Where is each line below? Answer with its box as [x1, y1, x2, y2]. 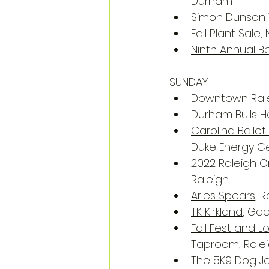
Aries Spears [191, 188, 255, 203]
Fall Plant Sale [191, 26, 261, 41]
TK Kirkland [191, 204, 243, 219]
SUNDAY [169, 74, 208, 89]
